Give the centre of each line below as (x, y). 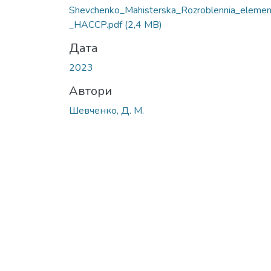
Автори (90, 91)
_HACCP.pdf (97, 24)
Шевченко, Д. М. (106, 110)
